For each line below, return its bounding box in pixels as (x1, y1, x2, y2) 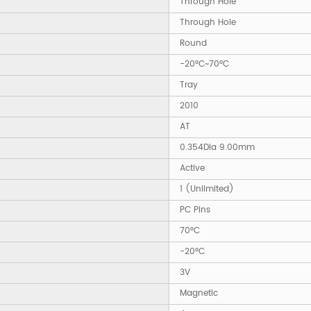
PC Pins (180, 203, 210, 217)
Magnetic (180, 287, 218, 301)
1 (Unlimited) (180, 183, 234, 196)
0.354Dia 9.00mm (180, 141, 255, 155)
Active (180, 162, 205, 176)
